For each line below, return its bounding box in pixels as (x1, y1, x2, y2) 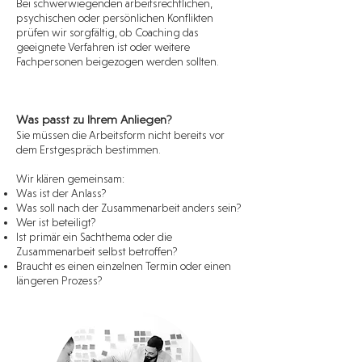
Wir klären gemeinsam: (16, 172, 124, 185)
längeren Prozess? (16, 274, 102, 287)
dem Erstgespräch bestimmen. (16, 143, 161, 156)
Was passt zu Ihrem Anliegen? (16, 112, 172, 127)
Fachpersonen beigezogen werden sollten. (16, 55, 219, 68)
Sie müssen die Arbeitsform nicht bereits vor (16, 128, 225, 141)
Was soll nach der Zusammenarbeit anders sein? (16, 201, 241, 214)
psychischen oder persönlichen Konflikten (16, 11, 213, 24)
